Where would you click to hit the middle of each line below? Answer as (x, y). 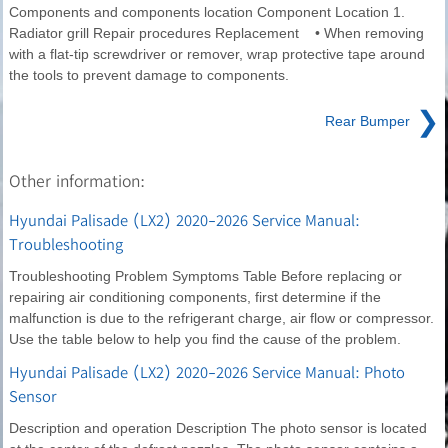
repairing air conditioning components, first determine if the (195, 296)
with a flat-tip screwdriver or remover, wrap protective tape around (217, 53)
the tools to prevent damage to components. (149, 74)
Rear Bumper (367, 120)
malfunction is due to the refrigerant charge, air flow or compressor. (221, 317)
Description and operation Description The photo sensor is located (218, 427)
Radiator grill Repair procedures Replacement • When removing (216, 32)
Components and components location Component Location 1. (207, 11)
